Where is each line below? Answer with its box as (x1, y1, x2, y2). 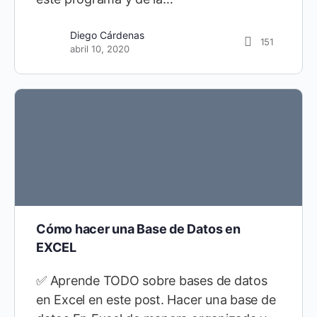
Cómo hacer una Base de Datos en (36, 221, 241, 236)
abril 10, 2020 (70, 43, 129, 55)
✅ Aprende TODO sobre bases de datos (36, 272, 267, 288)
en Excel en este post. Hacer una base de (36, 292, 276, 307)
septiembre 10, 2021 (70, 36, 160, 47)
